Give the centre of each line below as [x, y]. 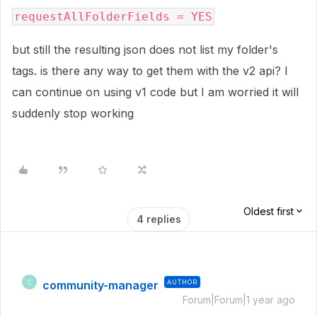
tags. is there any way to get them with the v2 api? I [150, 71]
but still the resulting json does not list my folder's [145, 50]
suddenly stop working [75, 113]
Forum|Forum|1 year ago [239, 300]
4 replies [158, 219]
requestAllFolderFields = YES [113, 17]
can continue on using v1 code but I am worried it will [155, 92]
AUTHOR [182, 282]
